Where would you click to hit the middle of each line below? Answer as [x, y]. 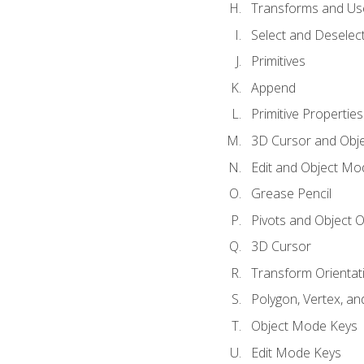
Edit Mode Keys [296, 352]
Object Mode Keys [304, 325]
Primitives [278, 61]
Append [273, 87]
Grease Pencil [291, 194]
